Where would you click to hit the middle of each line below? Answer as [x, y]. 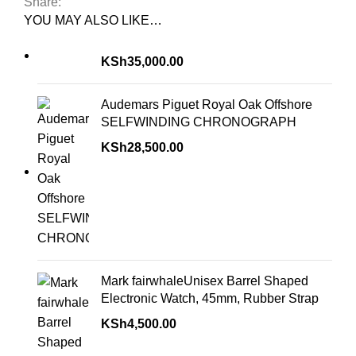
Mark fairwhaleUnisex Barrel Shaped [205, 281]
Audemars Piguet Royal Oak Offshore [207, 105]
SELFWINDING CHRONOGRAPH [199, 122]
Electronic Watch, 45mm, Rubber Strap [210, 299]
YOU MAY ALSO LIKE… [93, 21]
